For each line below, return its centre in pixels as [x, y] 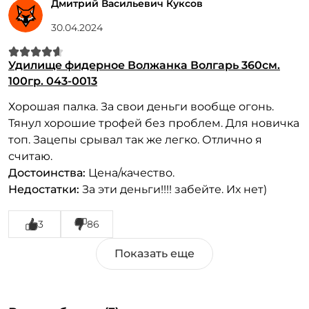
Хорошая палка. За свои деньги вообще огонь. [141, 107]
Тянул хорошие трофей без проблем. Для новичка [154, 123]
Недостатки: [44, 189]
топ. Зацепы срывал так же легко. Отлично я [135, 140]
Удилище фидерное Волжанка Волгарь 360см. [144, 65]
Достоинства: [47, 173]
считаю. [30, 156]
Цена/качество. [130, 173]
